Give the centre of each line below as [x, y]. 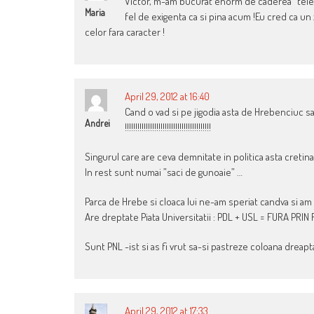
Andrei [97, 123]
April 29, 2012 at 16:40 [167, 97]
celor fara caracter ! [125, 32]
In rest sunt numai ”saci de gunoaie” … [164, 172]
